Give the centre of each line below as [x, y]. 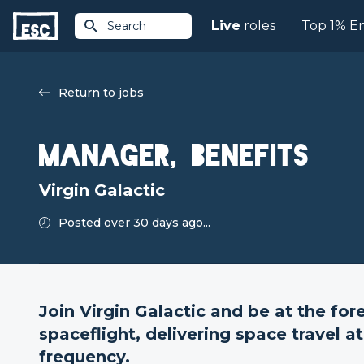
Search [127, 26]
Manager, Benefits [174, 156]
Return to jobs [101, 93]
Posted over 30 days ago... [134, 223]
